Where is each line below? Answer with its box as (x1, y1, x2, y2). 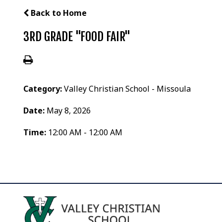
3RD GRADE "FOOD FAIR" (23, 29, 131, 44)
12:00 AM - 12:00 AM (48, 126, 123, 138)
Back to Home (29, 7, 87, 18)
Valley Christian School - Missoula (64, 83, 191, 94)
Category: (23, 83, 64, 94)
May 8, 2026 (47, 105, 91, 116)
